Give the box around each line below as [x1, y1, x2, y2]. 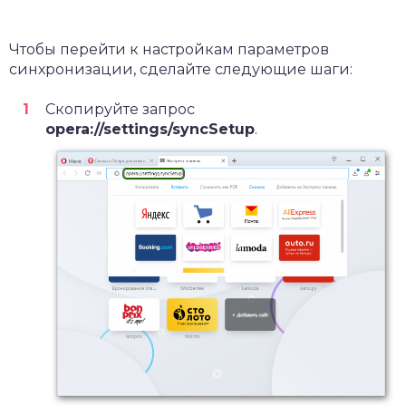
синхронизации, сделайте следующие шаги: [9, 60, 353, 78]
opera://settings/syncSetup [45, 120, 255, 138]
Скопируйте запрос [45, 100, 195, 118]
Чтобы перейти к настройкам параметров [9, 40, 329, 58]
